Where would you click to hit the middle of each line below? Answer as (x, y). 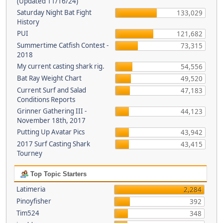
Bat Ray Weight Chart (49, 78)
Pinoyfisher (34, 201)
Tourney (30, 153)
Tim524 (28, 213)
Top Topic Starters (57, 174)
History (28, 22)
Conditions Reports (46, 100)
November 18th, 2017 (51, 120)
